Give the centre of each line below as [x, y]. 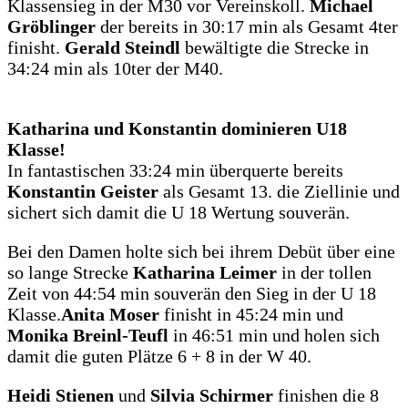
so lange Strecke [70, 273]
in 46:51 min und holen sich [274, 336]
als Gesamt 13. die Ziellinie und [281, 192]
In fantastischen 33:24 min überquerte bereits [175, 171]
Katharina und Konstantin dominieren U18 [177, 129]
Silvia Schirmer [214, 396]
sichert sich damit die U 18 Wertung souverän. [178, 213]
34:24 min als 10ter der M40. [115, 69]
